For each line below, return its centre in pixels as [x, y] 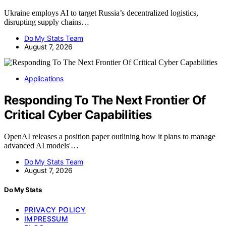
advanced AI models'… [41, 146]
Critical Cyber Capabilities [78, 115]
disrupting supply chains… [47, 22]
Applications [44, 79]
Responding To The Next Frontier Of [105, 100]
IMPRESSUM [46, 218]
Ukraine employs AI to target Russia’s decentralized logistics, [101, 13]
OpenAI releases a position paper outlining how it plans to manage [110, 137]
